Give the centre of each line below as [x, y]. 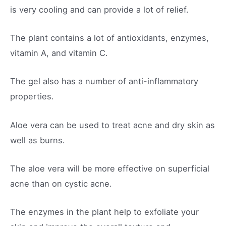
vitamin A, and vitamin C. [59, 53]
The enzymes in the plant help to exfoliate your [104, 212]
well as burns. [38, 140]
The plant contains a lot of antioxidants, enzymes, [109, 38]
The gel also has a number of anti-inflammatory [104, 81]
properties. [32, 97]
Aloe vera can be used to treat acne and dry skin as [112, 125]
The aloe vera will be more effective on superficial [110, 168]
